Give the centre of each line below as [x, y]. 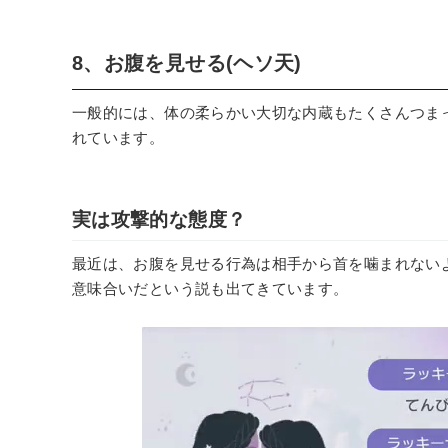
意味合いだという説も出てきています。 [210, 288]
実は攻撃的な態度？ [159, 219]
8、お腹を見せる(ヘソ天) [187, 63]
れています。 [118, 137]
